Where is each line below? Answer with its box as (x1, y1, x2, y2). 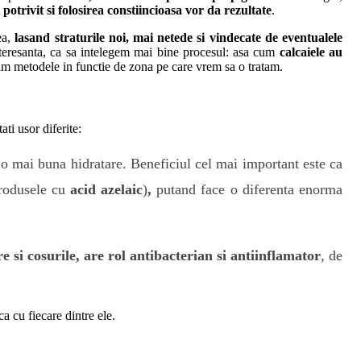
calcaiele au (279, 44, 342, 59)
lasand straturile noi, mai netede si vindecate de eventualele (15, 30, 343, 44)
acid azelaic (69, 180, 143, 197)
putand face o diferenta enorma (151, 180, 343, 197)
